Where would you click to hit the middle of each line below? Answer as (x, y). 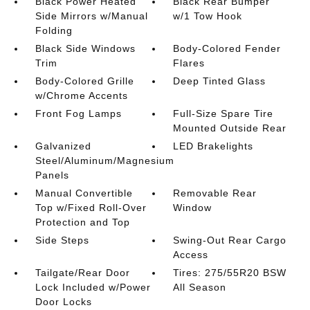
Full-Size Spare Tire (224, 113)
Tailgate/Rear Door (82, 272)
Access (191, 254)
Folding (54, 30)
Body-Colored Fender (227, 48)
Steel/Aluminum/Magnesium (104, 160)
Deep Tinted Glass (220, 81)
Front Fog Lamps (78, 113)
